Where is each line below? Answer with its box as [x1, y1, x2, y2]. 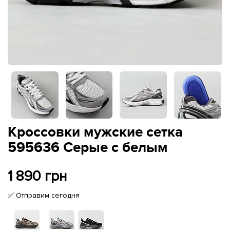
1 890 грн [8, 167, 67, 185]
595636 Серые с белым [8, 139, 168, 157]
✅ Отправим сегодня [8, 190, 80, 200]
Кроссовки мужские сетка [8, 123, 183, 141]
